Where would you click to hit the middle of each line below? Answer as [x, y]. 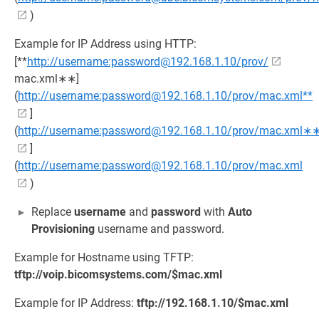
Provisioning [63, 229]
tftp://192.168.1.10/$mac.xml [213, 303]
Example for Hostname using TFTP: [104, 257]
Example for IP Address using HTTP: [105, 43]
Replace [53, 211]
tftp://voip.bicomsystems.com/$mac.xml [118, 274]
